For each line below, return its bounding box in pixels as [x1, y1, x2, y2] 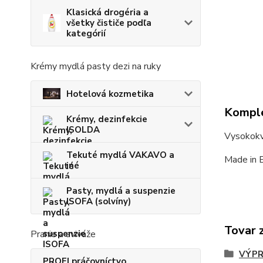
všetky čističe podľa [66, 17, 151, 29]
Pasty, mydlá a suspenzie [66, 185, 176, 197]
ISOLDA [66, 124, 100, 136]
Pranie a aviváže [31, 228, 96, 241]
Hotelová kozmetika [66, 87, 154, 100]
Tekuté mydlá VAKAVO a [66, 149, 174, 161]
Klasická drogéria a [66, 6, 149, 19]
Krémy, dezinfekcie [66, 113, 147, 126]
